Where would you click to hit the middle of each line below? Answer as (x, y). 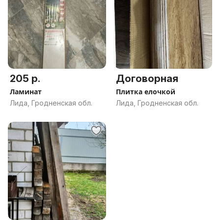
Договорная (147, 79)
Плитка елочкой (146, 92)
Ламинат (26, 92)
